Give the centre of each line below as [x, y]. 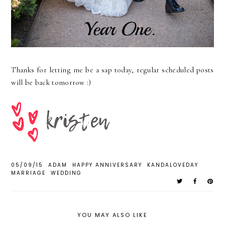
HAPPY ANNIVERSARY [107, 165]
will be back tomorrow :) [51, 82]
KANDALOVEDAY [173, 165]
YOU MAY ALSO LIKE [113, 215]
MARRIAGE [29, 173]
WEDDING [67, 173]
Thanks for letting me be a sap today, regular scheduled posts [113, 70]
